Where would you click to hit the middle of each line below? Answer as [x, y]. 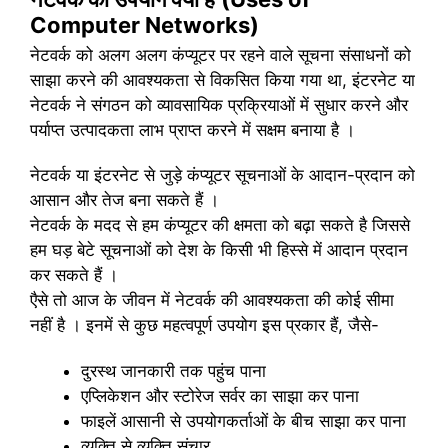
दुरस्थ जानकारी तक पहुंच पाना [173, 370]
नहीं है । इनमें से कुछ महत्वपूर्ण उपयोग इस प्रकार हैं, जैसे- [204, 325]
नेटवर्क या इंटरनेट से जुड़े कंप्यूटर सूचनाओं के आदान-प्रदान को [222, 175]
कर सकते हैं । [74, 275]
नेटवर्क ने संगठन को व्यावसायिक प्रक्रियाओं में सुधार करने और [219, 104]
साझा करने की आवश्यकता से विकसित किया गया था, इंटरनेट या [222, 79]
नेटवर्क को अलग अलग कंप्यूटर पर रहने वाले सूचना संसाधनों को [220, 54]
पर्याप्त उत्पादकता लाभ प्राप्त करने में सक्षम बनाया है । [192, 129]
